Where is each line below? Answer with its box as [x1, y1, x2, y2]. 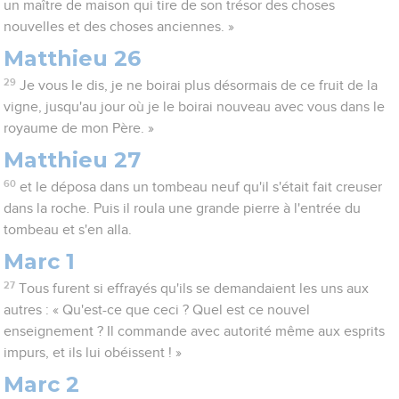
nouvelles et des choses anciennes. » [4, 20, 235, 35]
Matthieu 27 [4, 147, 142, 174]
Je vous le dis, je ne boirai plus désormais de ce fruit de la [19, 78, 378, 94]
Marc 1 [4, 248, 76, 275]
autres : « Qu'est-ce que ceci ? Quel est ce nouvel [4, 303, 311, 318]
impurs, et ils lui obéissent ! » [4, 346, 183, 361]
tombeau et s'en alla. [4, 223, 133, 238]
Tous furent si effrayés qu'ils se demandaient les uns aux [18, 281, 369, 297]
